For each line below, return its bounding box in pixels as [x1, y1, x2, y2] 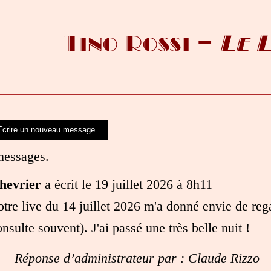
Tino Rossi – [64, 30, 220, 57]
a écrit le [44, 176, 91, 192]
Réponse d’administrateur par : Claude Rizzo [14, 250, 260, 266]
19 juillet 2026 [91, 176, 173, 192]
